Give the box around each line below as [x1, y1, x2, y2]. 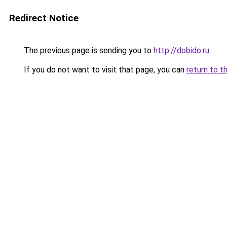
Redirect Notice [9, 12, 79, 24]
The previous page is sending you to [22, 46, 154, 55]
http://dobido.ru [154, 46, 209, 55]
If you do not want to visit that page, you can [22, 65, 186, 74]
